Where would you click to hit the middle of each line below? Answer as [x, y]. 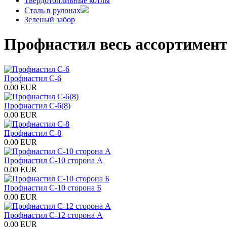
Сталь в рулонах [52, 10]
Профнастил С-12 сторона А [53, 215]
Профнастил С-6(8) [37, 105]
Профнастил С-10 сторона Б [53, 187]
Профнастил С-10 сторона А [53, 160]
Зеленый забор [50, 19]
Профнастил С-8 [33, 133]
